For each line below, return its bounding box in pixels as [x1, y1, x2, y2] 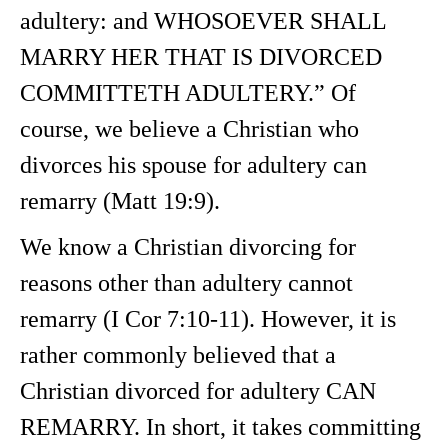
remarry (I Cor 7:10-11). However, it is [20, 306, 396, 332]
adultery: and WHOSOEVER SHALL [20, 8, 386, 34]
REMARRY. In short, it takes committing [20, 414, 421, 440]
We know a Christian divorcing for [20, 234, 356, 260]
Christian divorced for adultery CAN [20, 378, 376, 404]
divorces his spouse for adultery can [20, 152, 367, 178]
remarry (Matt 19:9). [20, 188, 220, 214]
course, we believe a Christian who [20, 116, 359, 142]
